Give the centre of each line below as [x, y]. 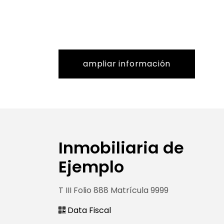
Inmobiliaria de [121, 147]
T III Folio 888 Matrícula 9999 [113, 190]
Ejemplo [91, 166]
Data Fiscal [88, 210]
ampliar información [127, 63]
